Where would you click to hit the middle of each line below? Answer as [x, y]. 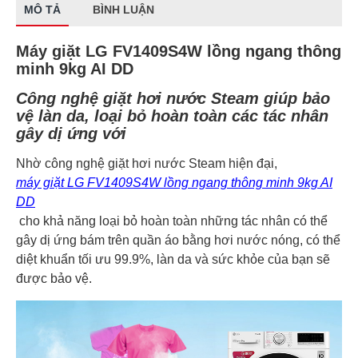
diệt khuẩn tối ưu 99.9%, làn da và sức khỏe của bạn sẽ [173, 259]
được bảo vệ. [56, 278]
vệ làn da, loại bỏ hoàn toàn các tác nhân [172, 116]
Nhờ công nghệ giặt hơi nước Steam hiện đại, [148, 163]
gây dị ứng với [74, 133]
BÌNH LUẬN [123, 10]
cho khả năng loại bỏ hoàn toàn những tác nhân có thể [172, 221]
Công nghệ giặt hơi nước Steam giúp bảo [173, 98]
